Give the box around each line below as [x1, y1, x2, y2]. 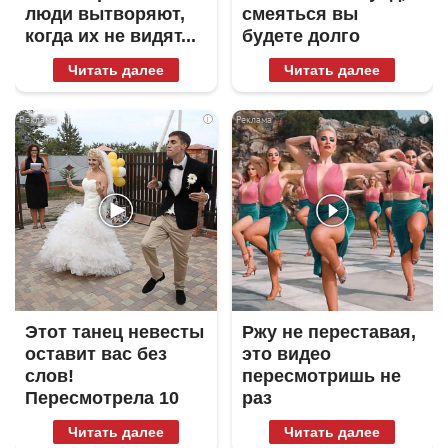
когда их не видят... [25, 25, 196, 46]
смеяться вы [241, 3, 358, 24]
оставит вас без [25, 344, 167, 364]
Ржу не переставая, [241, 322, 416, 342]
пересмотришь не [241, 366, 401, 386]
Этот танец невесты [25, 322, 204, 342]
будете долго [241, 25, 360, 46]
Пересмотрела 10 [25, 388, 179, 408]
